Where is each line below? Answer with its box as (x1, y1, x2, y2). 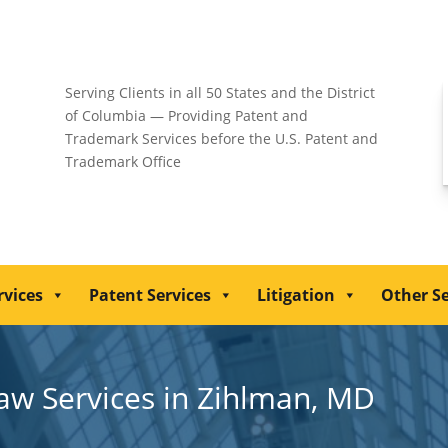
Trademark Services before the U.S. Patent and (64, 128, 378, 148)
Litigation (257, 284, 336, 307)
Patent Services (89, 284, 212, 307)
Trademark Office (64, 151, 181, 171)
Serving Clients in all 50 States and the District (64, 82, 375, 102)
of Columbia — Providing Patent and (64, 105, 308, 125)
